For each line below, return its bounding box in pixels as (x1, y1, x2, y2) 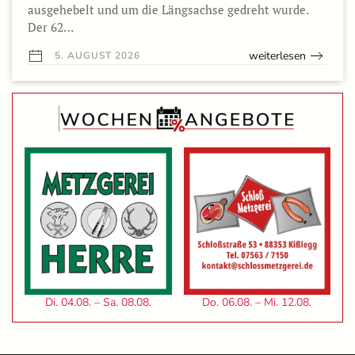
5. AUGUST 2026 (52, 48, 140, 62)
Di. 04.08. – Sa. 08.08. (44, 294, 151, 310)
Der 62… (28, 18, 74, 35)
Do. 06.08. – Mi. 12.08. (202, 294, 312, 310)
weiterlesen (249, 48, 306, 63)
